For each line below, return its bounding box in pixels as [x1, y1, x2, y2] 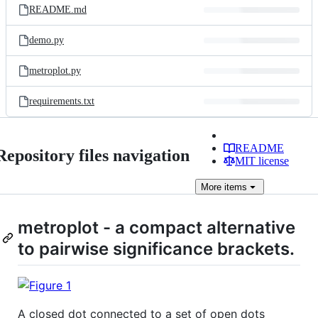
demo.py [29, 35, 64, 45]
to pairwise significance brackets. [18, 238, 295, 259]
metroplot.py [29, 65, 81, 76]
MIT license [235, 155, 289, 167]
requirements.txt [29, 96, 94, 106]
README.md [29, 4, 87, 15]
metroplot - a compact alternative [18, 217, 295, 238]
